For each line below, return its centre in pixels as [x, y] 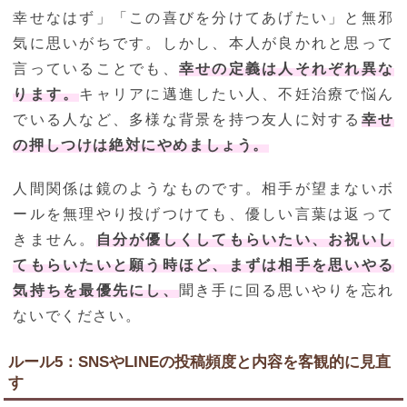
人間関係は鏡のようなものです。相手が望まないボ [203, 189]
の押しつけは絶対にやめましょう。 [141, 145]
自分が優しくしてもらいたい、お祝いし [245, 240]
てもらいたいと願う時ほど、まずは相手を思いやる [203, 265]
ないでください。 [77, 316]
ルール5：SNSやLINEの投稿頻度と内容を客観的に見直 [200, 362]
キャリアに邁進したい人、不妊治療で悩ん [237, 94]
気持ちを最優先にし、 [96, 291]
